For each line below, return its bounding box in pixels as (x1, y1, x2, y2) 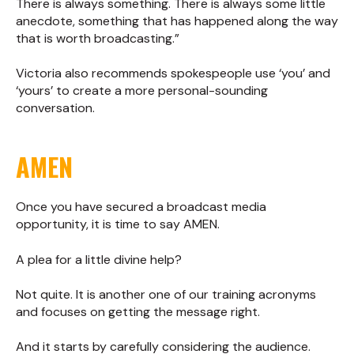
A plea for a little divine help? (16, 250, 182, 268)
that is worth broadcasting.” (16, 29, 179, 47)
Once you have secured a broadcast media (16, 198, 266, 216)
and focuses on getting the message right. (16, 303, 260, 320)
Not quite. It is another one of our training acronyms (16, 285, 316, 303)
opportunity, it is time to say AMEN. (16, 216, 220, 233)
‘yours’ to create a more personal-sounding (16, 82, 268, 100)
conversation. (16, 100, 95, 117)
